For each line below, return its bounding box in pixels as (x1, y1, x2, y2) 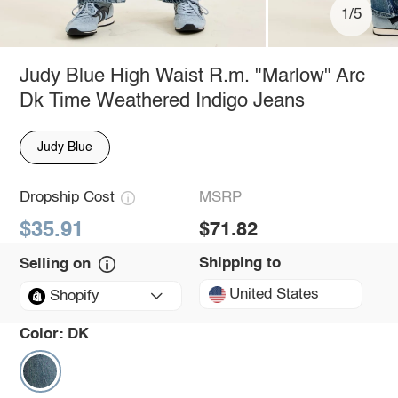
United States (229, 286, 320, 302)
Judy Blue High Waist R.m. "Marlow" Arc (19, 66, 365, 86)
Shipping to (199, 255, 281, 271)
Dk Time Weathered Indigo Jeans (19, 91, 305, 111)
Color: (19, 326, 64, 342)
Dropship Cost (19, 190, 115, 206)
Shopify (49, 288, 99, 304)
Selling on (19, 256, 91, 272)
